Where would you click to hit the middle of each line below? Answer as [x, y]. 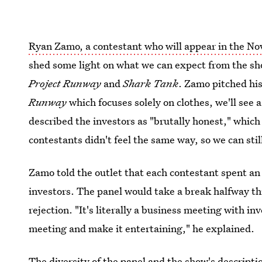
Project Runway [65, 83]
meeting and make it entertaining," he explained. [142, 228]
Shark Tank [151, 83]
